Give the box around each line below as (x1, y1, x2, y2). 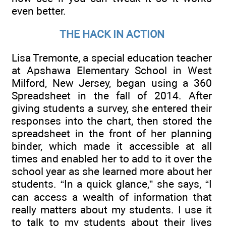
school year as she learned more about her (12, 164, 212, 178)
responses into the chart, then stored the (12, 114, 212, 127)
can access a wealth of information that (12, 190, 212, 203)
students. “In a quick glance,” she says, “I (12, 177, 212, 190)
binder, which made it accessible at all (12, 139, 212, 152)
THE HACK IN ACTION (59, 28, 164, 41)
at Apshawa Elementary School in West (12, 64, 212, 77)
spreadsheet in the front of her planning (12, 127, 212, 140)
